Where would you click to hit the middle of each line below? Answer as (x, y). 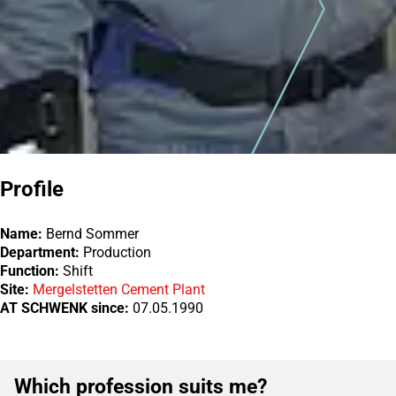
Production (115, 252)
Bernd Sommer (91, 233)
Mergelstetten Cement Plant (119, 289)
